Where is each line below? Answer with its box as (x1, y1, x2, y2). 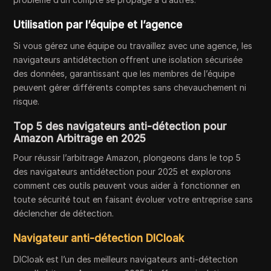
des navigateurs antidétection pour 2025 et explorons (13, 166, 232, 177)
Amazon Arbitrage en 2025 (13, 132, 146, 145)
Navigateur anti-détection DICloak (13, 232, 184, 244)
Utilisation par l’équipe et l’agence (13, 19, 183, 31)
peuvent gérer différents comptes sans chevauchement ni (13, 82, 247, 93)
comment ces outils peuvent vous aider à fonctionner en (13, 180, 241, 191)
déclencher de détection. (13, 208, 114, 218)
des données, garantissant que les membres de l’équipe (13, 68, 235, 79)
